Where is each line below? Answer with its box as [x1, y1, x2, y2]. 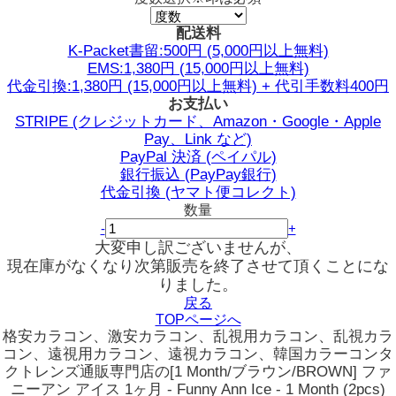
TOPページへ [155, 312, 241, 327]
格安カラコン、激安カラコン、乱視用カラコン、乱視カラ [3, 328, 393, 345]
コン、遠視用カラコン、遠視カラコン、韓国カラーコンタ [3, 346, 393, 362]
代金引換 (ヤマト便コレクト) [100, 184, 296, 201]
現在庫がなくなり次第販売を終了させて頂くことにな [7, 257, 389, 275]
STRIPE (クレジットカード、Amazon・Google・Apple [15, 113, 381, 130]
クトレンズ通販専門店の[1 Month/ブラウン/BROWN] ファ [4, 363, 392, 380]
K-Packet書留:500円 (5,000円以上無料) [67, 42, 329, 59]
